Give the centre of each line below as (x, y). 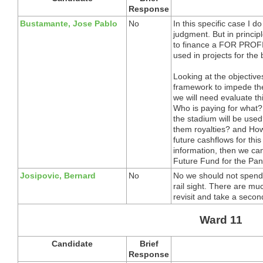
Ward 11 (221, 220)
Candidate (72, 243)
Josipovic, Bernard (58, 175)
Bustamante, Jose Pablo (69, 23)
